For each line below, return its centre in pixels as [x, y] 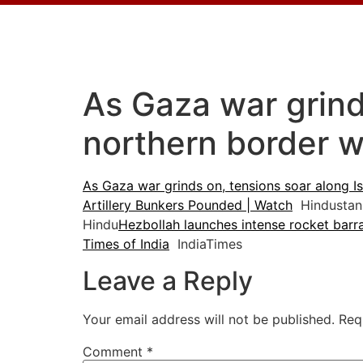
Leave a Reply [168, 280]
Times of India [126, 244]
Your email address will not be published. [209, 319]
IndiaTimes [206, 244]
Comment [115, 351]
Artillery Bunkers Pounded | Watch [188, 205]
